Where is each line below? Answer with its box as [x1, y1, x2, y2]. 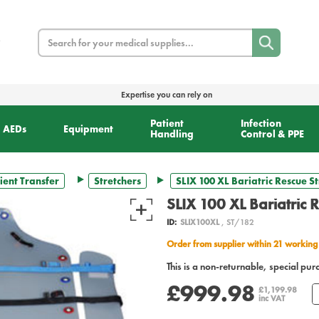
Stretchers [94, 174, 141, 188]
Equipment [63, 122, 113, 135]
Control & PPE [241, 127, 305, 141]
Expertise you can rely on [121, 89, 212, 101]
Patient [150, 117, 184, 130]
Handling [150, 127, 194, 141]
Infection [241, 117, 282, 130]
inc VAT [258, 293, 285, 305]
